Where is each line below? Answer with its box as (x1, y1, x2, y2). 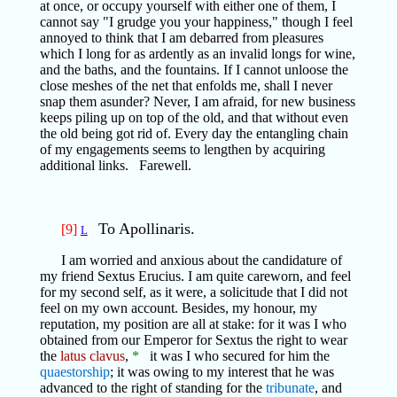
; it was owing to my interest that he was (109, 364, 334, 379)
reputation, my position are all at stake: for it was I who (39, 316, 346, 331)
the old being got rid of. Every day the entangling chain (39, 126, 348, 141)
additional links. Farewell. (39, 158, 191, 173)
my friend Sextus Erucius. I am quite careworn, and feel (39, 269, 351, 284)
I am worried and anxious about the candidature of (60, 253, 342, 268)
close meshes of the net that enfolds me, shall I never (39, 78, 332, 93)
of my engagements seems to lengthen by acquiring (39, 142, 325, 157)
